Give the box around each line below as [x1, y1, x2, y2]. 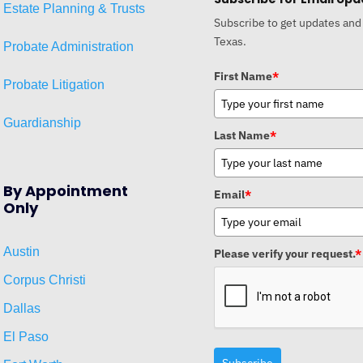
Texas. [214, 33, 246, 49]
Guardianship [3, 115, 81, 130]
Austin [3, 244, 40, 258]
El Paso [3, 329, 49, 344]
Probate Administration [3, 39, 134, 53]
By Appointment [3, 180, 128, 201]
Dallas [3, 301, 41, 315]
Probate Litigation [3, 77, 105, 92]
